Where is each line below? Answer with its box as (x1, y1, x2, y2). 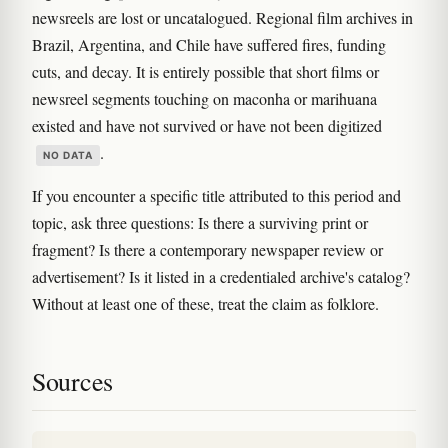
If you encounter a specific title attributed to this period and (32, 184, 401, 206)
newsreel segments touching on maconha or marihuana (32, 87, 377, 109)
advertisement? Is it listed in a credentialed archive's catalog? (32, 265, 410, 287)
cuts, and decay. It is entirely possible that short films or (32, 60, 379, 82)
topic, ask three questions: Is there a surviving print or (32, 211, 368, 233)
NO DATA (43, 148, 93, 161)
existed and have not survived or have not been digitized (32, 114, 382, 136)
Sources (32, 363, 113, 398)
